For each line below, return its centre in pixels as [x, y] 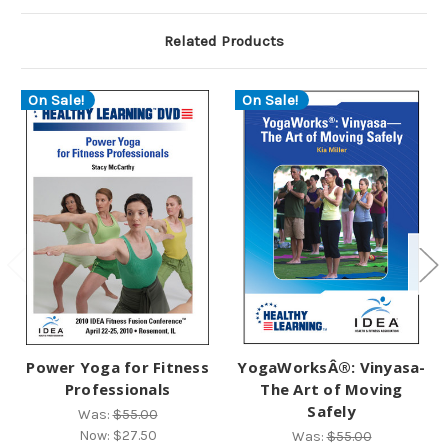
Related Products [224, 41]
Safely [331, 410]
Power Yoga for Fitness [117, 366]
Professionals [117, 388]
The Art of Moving [331, 388]
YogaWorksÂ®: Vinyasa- [331, 366]
